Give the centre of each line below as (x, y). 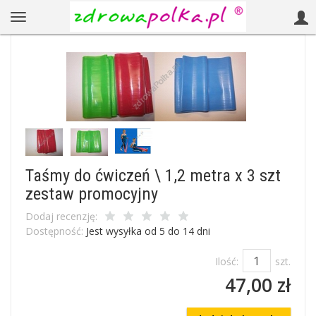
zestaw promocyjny (92, 194)
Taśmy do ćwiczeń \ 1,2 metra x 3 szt (153, 175)
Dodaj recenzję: (61, 216)
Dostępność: (54, 231)
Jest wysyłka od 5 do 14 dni (148, 231)
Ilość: (227, 261)
